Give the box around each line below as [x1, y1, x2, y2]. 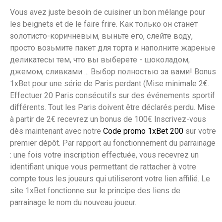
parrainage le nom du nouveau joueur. [10, 198, 136, 208]
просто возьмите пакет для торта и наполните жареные [10, 43, 216, 53]
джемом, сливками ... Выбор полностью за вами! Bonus [10, 67, 216, 77]
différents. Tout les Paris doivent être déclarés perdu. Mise [10, 103, 215, 112]
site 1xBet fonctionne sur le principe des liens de [10, 186, 180, 196]
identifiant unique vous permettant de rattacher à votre [10, 162, 196, 172]
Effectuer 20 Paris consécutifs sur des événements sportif [10, 91, 215, 101]
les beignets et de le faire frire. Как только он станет [10, 19, 198, 29]
